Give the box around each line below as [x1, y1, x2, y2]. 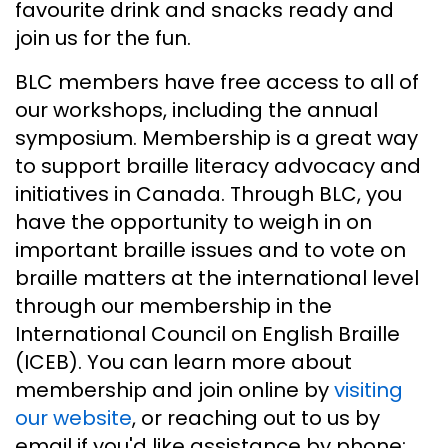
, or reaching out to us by [132, 403, 380, 432]
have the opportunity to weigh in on [15, 207, 372, 236]
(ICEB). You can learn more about [15, 347, 352, 376]
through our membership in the [15, 291, 332, 320]
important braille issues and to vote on [15, 235, 406, 264]
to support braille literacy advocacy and [15, 151, 421, 180]
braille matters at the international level [15, 263, 419, 292]
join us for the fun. [15, 23, 191, 52]
